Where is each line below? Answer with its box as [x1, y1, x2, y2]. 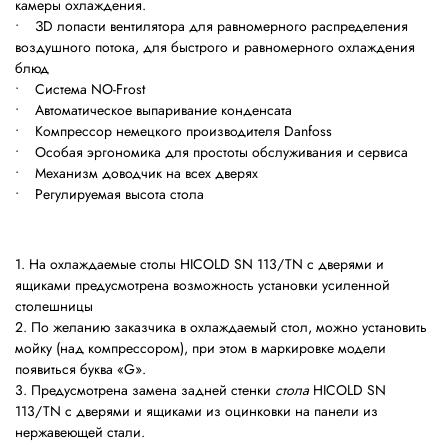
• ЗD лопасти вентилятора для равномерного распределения [15, 16, 408, 37]
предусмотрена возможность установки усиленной [71, 275, 390, 296]
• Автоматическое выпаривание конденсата [15, 100, 292, 121]
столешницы [15, 296, 93, 317]
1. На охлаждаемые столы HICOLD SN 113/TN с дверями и [15, 254, 384, 275]
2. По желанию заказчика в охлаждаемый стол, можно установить [15, 317, 427, 338]
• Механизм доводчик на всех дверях [15, 163, 258, 184]
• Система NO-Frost [15, 79, 145, 100]
